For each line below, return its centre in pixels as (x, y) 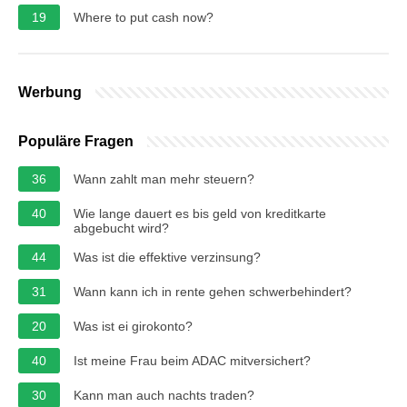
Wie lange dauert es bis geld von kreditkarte (200, 213)
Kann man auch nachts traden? (164, 395)
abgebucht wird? (121, 228)
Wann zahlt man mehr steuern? (164, 179)
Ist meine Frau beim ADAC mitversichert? (192, 360)
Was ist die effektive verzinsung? (167, 257)
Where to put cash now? (144, 17)
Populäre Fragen (76, 141)
